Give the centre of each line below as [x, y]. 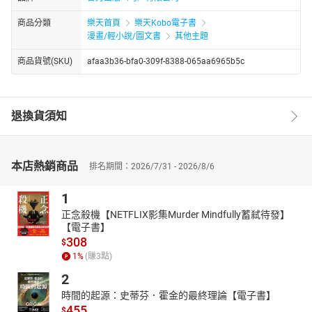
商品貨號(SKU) [45, 61]
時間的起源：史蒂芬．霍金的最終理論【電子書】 [169, 295]
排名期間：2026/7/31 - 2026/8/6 [152, 166]
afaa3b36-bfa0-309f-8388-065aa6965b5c [166, 61]
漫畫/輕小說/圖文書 [124, 36]
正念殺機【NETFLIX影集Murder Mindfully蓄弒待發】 [175, 214]
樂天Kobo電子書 [165, 23]
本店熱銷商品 [45, 166]
